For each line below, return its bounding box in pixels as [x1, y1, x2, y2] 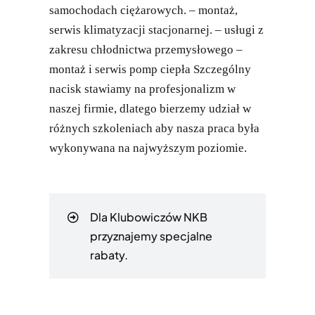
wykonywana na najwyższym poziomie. [49, 141, 247, 155]
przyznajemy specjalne [90, 229, 213, 244]
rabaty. [90, 247, 129, 263]
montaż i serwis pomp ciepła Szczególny [49, 63, 251, 77]
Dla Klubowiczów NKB [90, 210, 208, 225]
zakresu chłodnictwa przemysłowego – [49, 43, 243, 57]
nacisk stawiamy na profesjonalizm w [49, 82, 236, 96]
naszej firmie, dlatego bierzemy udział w [49, 102, 251, 116]
